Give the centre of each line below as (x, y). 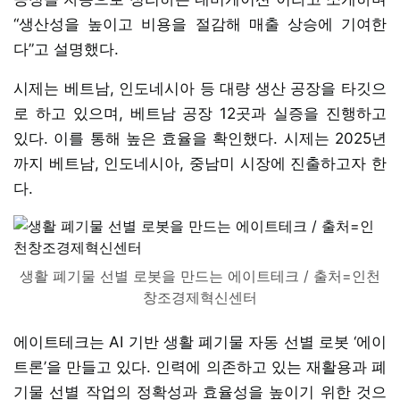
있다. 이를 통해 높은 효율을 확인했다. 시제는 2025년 (200, 138)
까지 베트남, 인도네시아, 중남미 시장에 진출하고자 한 (200, 163)
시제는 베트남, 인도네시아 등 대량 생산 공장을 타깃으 (200, 88)
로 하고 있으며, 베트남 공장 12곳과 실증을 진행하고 (200, 113)
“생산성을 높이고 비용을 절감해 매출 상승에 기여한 (200, 24)
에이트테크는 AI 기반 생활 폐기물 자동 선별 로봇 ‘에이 (200, 342)
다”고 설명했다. (66, 49)
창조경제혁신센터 (200, 297)
